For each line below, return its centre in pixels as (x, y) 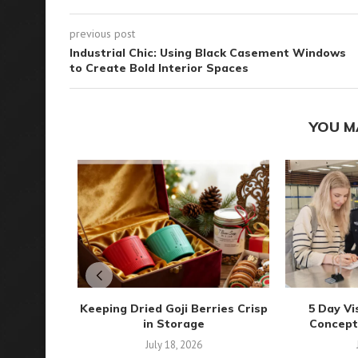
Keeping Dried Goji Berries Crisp (173, 308)
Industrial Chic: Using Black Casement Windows (208, 53)
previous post (102, 34)
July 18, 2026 (173, 345)
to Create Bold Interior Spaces (159, 68)
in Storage (173, 324)
